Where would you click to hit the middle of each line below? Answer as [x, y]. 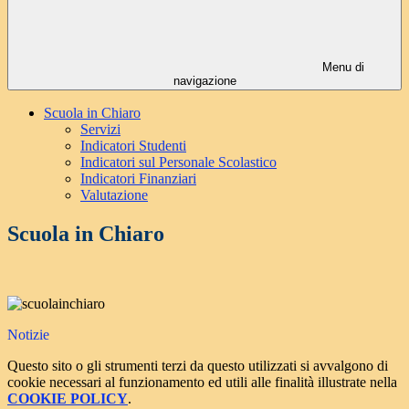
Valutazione [114, 195]
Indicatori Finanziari [138, 179]
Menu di [341, 68]
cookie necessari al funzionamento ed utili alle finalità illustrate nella [202, 383]
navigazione [204, 81]
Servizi [100, 130]
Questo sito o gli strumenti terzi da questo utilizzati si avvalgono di [198, 366]
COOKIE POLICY [68, 399]
